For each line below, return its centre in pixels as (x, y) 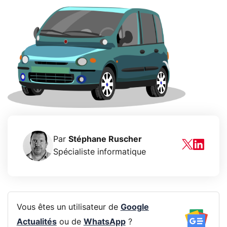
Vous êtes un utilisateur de (68, 207)
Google (135, 207)
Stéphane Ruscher (105, 139)
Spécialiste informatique (100, 152)
